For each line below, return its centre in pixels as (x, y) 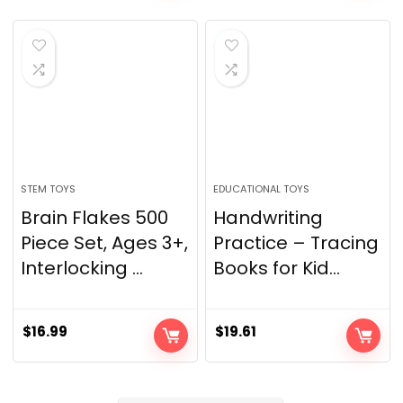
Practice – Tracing (296, 243)
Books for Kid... (277, 268)
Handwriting (269, 218)
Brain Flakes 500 (95, 218)
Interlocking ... (82, 268)
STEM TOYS (49, 189)
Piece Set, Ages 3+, (105, 243)
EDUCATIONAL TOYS (262, 189)
